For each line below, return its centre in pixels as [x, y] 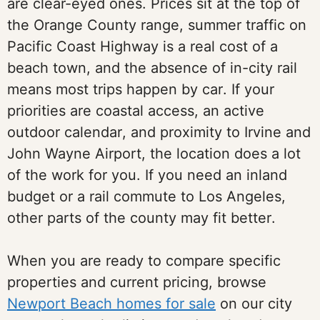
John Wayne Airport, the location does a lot [154, 154]
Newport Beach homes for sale [111, 304]
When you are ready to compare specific [144, 261]
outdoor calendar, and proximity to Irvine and [159, 132]
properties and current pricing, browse [137, 282]
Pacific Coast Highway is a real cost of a [142, 46]
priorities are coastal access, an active [136, 111]
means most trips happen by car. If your [141, 89]
